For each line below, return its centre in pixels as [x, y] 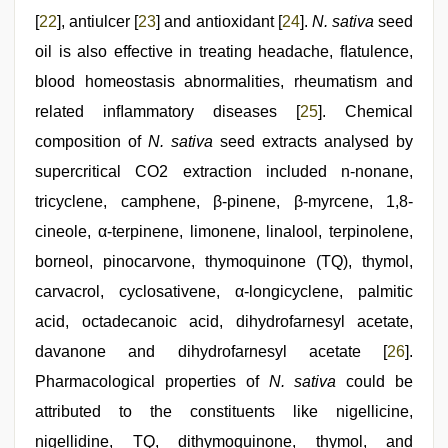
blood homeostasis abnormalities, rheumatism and [224, 81]
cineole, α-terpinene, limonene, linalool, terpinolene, [224, 231]
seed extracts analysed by [313, 141]
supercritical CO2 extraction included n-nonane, [224, 171]
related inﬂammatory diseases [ [167, 111]
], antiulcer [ [98, 21]
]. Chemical [365, 111]
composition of [91, 141]
